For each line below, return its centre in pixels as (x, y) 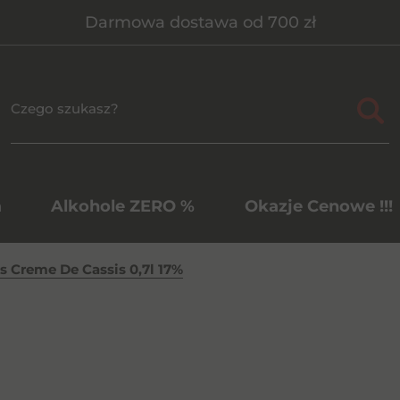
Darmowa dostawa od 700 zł (200, 22)
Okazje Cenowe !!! (318, 206)
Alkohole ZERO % (123, 206)
